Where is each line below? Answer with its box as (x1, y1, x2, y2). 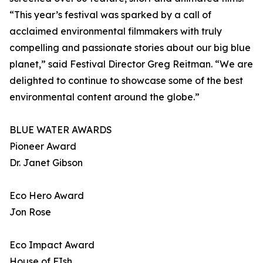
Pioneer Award (9, 140, 76, 153)
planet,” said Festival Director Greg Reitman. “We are (9, 58, 253, 70)
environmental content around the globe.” (9, 91, 200, 103)
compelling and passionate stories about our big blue (9, 42, 251, 54)
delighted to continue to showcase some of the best (9, 75, 243, 87)
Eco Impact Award (9, 239, 95, 251)
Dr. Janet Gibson (9, 157, 83, 169)
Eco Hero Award (9, 190, 84, 202)
